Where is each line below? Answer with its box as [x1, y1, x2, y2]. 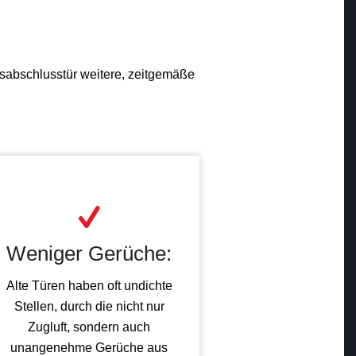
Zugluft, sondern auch [28, 319, 151, 334]
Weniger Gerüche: [6, 242, 172, 266]
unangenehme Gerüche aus [10, 340, 168, 354]
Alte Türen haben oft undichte [6, 278, 172, 292]
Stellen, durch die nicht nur [14, 299, 164, 313]
